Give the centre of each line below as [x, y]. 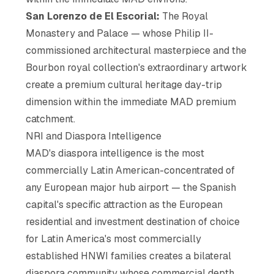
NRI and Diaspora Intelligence [94, 136]
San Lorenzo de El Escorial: [93, 16]
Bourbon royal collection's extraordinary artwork [137, 67]
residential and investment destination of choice [133, 221]
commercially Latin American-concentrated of [131, 170]
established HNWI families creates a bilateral [129, 256]
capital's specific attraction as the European [124, 204]
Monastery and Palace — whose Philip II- [120, 33]
